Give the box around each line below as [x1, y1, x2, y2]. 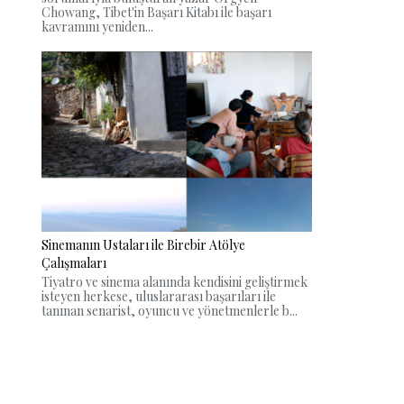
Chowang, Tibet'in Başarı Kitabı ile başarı [41, 3, 271, 21]
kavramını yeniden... [41, 17, 153, 35]
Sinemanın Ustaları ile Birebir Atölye [41, 236, 245, 254]
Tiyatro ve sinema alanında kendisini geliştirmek [41, 273, 308, 291]
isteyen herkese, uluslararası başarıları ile [41, 288, 276, 306]
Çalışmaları [41, 254, 106, 272]
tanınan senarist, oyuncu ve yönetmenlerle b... [41, 302, 298, 320]
